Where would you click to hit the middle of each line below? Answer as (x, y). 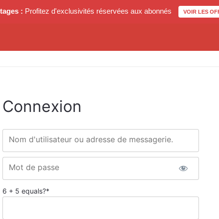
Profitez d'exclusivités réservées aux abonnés (98, 11)
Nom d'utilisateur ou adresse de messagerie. (91, 139)
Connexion (42, 107)
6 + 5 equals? (24, 191)
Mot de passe (34, 167)
